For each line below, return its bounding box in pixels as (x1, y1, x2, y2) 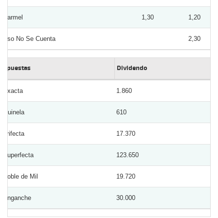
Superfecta (3, 151, 34, 159)
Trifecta (3, 129, 24, 137)
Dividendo (117, 64, 147, 72)
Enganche (3, 194, 31, 201)
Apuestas (3, 64, 31, 72)
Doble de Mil (3, 172, 38, 180)
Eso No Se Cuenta (3, 35, 55, 42)
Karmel (3, 13, 23, 21)
